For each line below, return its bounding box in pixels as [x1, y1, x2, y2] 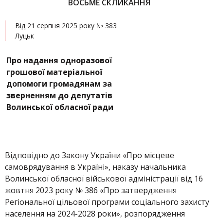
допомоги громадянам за [6, 78, 112, 89]
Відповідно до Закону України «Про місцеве [5, 150, 174, 161]
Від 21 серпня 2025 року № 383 [15, 21, 117, 30]
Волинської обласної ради [6, 102, 113, 112]
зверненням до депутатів [6, 90, 112, 101]
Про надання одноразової [6, 55, 112, 66]
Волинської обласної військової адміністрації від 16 [5, 173, 203, 184]
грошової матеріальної [6, 67, 102, 77]
